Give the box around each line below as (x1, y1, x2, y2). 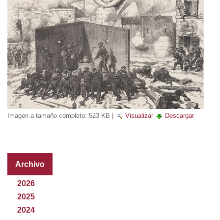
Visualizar (125, 112, 153, 120)
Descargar (165, 112, 194, 120)
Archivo (15, 160, 45, 169)
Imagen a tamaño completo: (7, 112, 87, 120)
